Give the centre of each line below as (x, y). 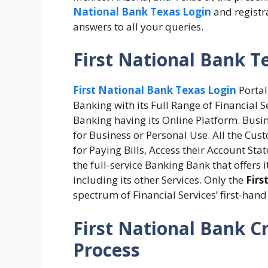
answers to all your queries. (138, 26)
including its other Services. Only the (159, 180)
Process (106, 249)
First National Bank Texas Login (155, 90)
